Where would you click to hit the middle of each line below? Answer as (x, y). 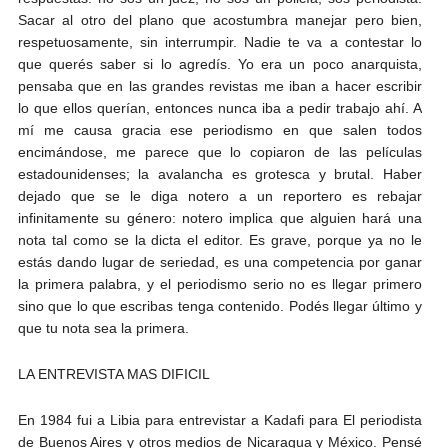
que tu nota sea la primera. (103, 327)
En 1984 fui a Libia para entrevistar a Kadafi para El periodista (219, 419)
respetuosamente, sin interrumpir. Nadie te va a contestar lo (219, 41)
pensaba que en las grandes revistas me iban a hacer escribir (219, 85)
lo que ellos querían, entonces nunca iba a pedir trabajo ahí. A (219, 107)
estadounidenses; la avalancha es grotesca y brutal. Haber (219, 173)
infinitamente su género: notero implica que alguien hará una (219, 217)
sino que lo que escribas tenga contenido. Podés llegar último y (219, 305)
